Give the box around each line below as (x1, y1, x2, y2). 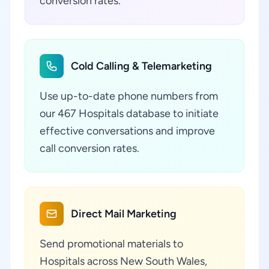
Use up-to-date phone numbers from (40, 89, 218, 103)
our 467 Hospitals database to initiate (40, 107, 219, 120)
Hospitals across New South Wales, (40, 255, 207, 268)
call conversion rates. (40, 142, 139, 155)
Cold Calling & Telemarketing (71, 59, 212, 73)
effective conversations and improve (40, 124, 215, 138)
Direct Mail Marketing (71, 207, 177, 220)
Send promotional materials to (40, 237, 183, 250)
